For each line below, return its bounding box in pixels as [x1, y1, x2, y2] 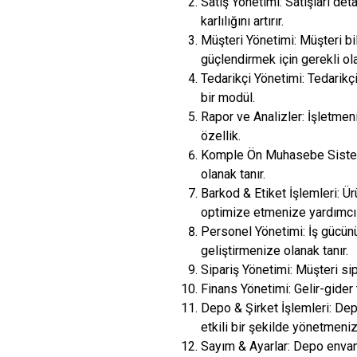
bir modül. [201, 90, 255, 105]
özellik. [201, 128, 241, 143]
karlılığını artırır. [201, 14, 284, 29]
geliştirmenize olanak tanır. [201, 243, 348, 258]
